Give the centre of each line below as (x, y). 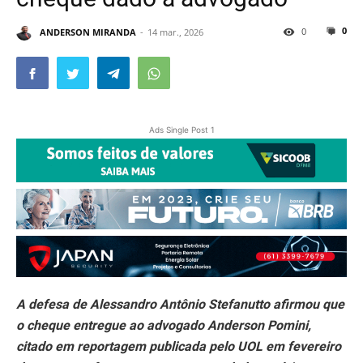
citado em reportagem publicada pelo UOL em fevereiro (179, 346)
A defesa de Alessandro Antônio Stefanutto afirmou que (180, 304)
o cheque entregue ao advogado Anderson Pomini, (164, 325)
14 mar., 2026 (175, 32)
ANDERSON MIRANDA (88, 32)
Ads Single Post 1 (181, 130)
